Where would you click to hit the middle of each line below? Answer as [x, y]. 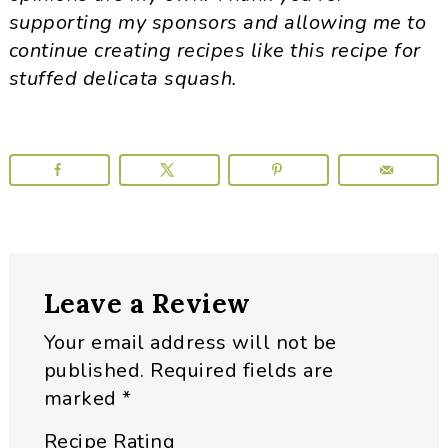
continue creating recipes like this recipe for [214, 51]
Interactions [106, 309]
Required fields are [242, 371]
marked [83, 399]
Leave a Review [147, 304]
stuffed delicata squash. [123, 79]
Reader [63, 271]
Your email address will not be [190, 343]
